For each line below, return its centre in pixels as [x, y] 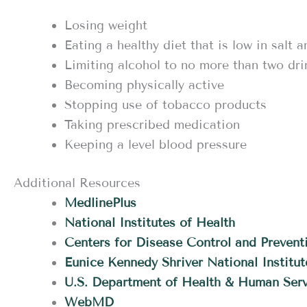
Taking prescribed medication [152, 125]
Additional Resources [77, 183]
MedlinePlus [100, 203]
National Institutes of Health [150, 223]
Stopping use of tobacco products [165, 105]
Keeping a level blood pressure [156, 145]
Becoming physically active [144, 85]
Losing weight [106, 26]
